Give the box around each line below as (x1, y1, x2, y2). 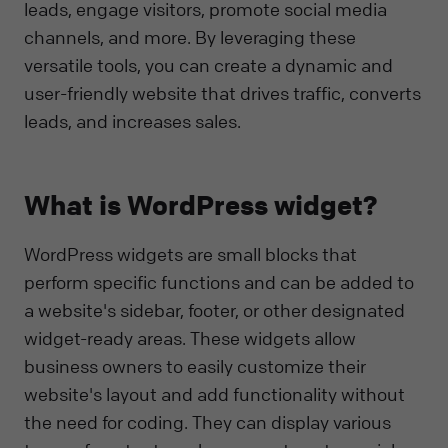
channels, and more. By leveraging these (24, 25, 356, 48)
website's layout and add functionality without (24, 383, 405, 406)
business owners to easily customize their (24, 355, 366, 378)
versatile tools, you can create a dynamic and (24, 53, 393, 76)
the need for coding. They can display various (24, 411, 391, 434)
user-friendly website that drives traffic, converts (24, 81, 421, 104)
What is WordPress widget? (24, 188, 378, 222)
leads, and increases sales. (24, 109, 241, 132)
